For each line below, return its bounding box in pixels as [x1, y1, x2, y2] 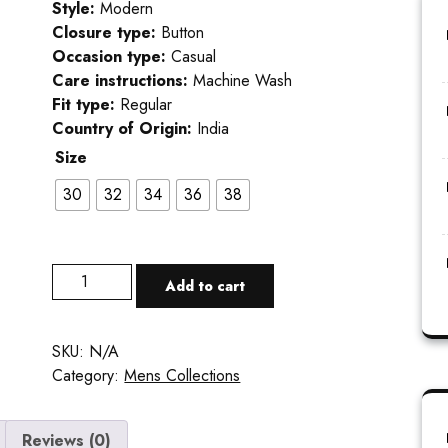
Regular [120, 93, 173, 117]
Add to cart [165, 276, 246, 297]
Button [161, 21, 205, 45]
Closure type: [52, 21, 162, 45]
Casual [171, 45, 217, 69]
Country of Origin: [52, 117, 198, 141]
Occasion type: [52, 45, 172, 69]
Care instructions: [52, 69, 194, 93]
